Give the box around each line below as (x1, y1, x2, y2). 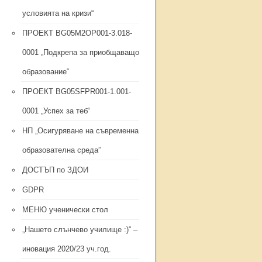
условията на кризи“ (22, 9, 94, 18)
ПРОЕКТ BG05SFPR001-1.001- (22, 87, 131, 96)
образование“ (22, 67, 69, 76)
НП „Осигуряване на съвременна (22, 126, 139, 135)
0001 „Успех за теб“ (22, 106, 90, 115)
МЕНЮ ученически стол (22, 205, 108, 214)
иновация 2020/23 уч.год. (22, 244, 111, 253)
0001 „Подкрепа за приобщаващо (22, 48, 139, 57)
